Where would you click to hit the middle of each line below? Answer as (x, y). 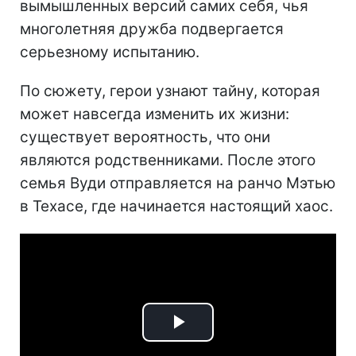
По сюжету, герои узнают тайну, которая (170, 91)
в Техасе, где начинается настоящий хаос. (176, 206)
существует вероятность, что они (145, 137)
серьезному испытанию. (110, 52)
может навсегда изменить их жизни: (155, 114)
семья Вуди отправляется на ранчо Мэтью (178, 183)
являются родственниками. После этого (168, 160)
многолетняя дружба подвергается (152, 29)
